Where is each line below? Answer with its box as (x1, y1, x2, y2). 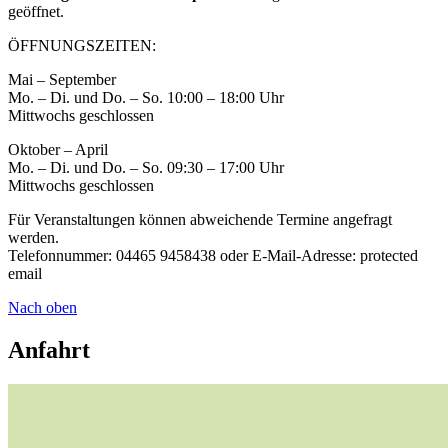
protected (360, 246, 418, 264)
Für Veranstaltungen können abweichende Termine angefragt (8, 210, 392, 228)
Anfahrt (8, 336, 90, 363)
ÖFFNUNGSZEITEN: (8, 36, 156, 54)
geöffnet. (8, 2, 64, 20)
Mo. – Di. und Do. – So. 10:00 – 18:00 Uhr (8, 88, 284, 106)
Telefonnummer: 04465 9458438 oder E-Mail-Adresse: (8, 246, 360, 264)
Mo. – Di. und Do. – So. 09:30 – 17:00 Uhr (8, 158, 284, 176)
